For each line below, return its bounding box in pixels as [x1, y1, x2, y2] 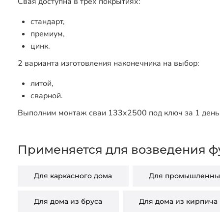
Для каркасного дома [34, 171, 112, 181]
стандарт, [30, 16, 65, 27]
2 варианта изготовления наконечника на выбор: [18, 57, 199, 69]
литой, [30, 78, 54, 89]
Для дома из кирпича [139, 197, 218, 206]
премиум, [30, 28, 65, 39]
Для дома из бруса [34, 197, 103, 206]
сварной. [30, 90, 63, 101]
